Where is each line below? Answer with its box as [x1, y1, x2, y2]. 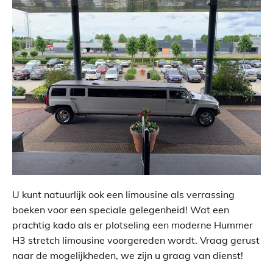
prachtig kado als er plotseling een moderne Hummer [12, 218, 253, 231]
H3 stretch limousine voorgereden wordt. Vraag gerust [12, 233, 260, 246]
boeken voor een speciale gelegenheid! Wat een [12, 203, 229, 216]
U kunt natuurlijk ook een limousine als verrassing [12, 188, 235, 200]
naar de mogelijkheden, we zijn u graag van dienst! [12, 249, 243, 261]
